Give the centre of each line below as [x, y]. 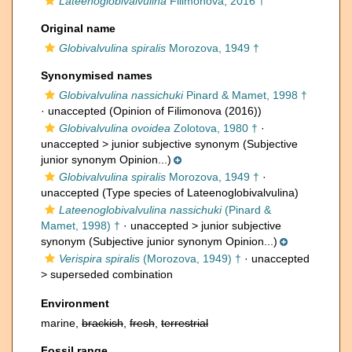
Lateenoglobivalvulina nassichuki [140, 210]
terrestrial [185, 323]
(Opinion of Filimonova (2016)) [184, 111]
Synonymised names [97, 75]
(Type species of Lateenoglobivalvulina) [199, 192]
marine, [61, 323]
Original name [78, 28]
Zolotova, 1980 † [214, 128]
